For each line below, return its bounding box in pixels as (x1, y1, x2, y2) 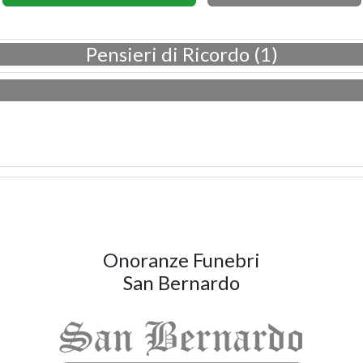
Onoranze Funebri (103, 248, 260, 271)
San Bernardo (123, 271, 240, 294)
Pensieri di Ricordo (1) (85, 42, 278, 66)
